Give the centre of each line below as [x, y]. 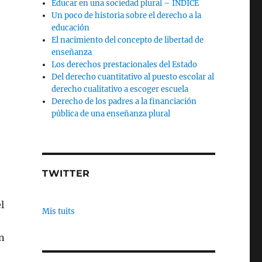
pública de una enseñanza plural [111, 114]
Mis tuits [58, 211]
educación [71, 28]
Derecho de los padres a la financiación [124, 101]
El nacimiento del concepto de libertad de [128, 40]
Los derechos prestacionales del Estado [125, 65]
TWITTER [66, 173]
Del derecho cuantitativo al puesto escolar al [133, 77]
